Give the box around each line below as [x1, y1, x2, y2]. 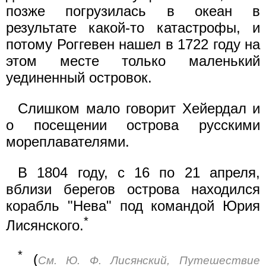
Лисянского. [6, 217, 84, 233]
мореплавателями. [6, 133, 129, 150]
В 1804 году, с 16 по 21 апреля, [18, 164, 260, 180]
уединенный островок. [6, 69, 152, 85]
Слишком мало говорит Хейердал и [18, 100, 260, 116]
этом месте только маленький [6, 52, 260, 69]
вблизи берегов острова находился [6, 180, 260, 197]
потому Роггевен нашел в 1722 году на [6, 36, 260, 52]
